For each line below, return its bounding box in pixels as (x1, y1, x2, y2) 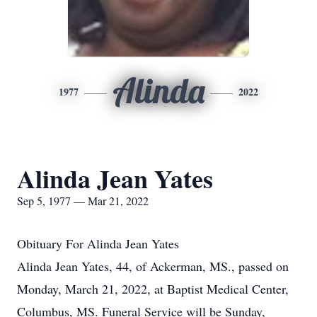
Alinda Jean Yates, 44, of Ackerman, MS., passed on (17, 258, 289, 275)
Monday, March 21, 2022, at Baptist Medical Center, (17, 280, 289, 297)
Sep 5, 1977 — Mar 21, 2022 (17, 193, 149, 208)
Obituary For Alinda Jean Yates (17, 235, 179, 252)
